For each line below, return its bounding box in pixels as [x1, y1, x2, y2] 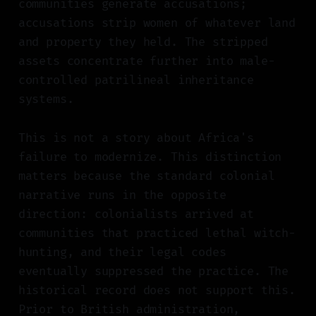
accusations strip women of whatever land [18, 16, 296, 31]
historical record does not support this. [18, 283, 296, 298]
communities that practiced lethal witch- [18, 226, 296, 241]
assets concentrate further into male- [18, 54, 275, 69]
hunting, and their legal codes [18, 245, 226, 260]
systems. [18, 92, 74, 107]
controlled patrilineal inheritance [18, 73, 254, 88]
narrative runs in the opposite [18, 188, 226, 203]
